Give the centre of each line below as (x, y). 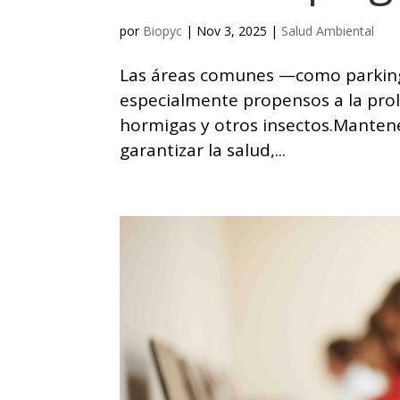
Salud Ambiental (328, 31)
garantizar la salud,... (203, 150)
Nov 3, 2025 (232, 31)
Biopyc (163, 31)
